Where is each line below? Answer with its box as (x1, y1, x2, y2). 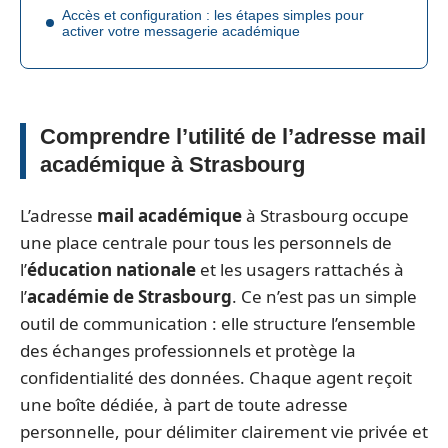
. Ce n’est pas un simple (232, 284, 417, 308)
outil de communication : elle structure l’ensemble (20, 311, 416, 335)
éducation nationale (27, 257, 196, 281)
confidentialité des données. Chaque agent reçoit (20, 365, 412, 389)
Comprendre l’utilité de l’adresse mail (40, 124, 426, 149)
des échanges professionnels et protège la (20, 338, 356, 362)
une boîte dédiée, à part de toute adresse (20, 392, 348, 416)
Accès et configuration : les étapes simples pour (62, 6, 364, 23)
